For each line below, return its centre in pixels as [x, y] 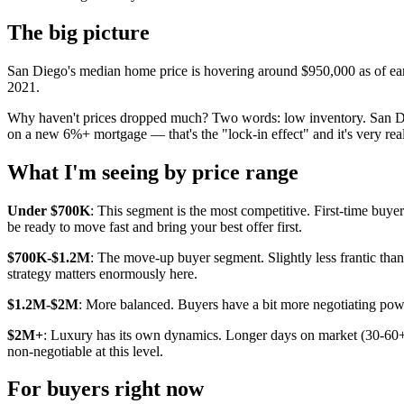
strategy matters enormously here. [102, 273]
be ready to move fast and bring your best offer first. [155, 226]
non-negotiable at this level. [85, 351]
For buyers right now [106, 389]
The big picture [78, 32]
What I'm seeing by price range [153, 172]
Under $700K [49, 210]
